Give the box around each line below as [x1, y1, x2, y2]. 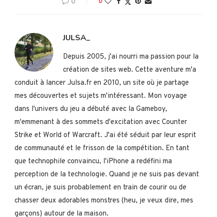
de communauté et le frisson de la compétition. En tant [15, 143, 189, 153]
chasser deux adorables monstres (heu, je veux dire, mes [15, 196, 193, 205]
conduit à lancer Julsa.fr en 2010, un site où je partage [15, 78, 189, 88]
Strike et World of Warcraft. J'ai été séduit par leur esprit [15, 130, 196, 140]
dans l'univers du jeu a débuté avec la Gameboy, [15, 104, 167, 114]
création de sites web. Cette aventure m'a [63, 65, 196, 75]
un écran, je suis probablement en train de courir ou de [15, 183, 186, 192]
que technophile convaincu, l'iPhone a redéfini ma [15, 156, 172, 166]
